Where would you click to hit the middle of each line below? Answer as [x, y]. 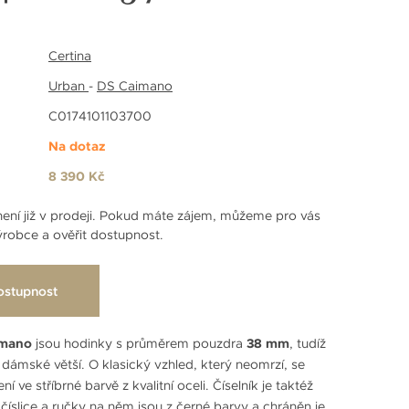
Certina [70, 55]
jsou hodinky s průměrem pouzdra [139, 343]
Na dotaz [77, 146]
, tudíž [308, 343]
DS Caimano [135, 85]
